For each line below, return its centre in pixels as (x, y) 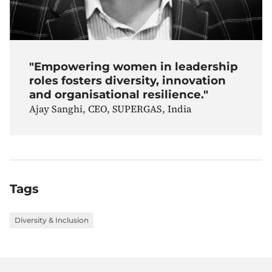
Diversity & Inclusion (52, 220)
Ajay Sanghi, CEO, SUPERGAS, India (110, 108)
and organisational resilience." (119, 94)
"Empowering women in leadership (134, 66)
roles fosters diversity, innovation (127, 80)
